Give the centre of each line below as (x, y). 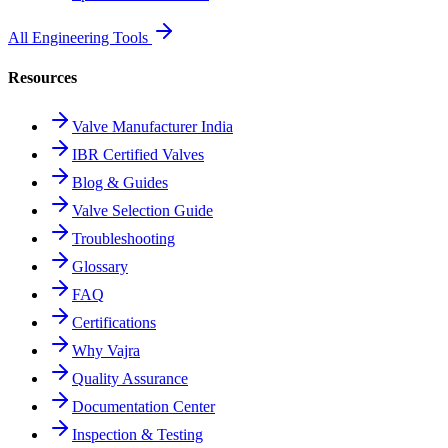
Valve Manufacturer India (152, 126)
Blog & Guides (120, 182)
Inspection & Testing (137, 434)
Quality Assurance (130, 378)
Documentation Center (143, 406)
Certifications (114, 322)
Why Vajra (106, 350)
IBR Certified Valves (138, 154)
